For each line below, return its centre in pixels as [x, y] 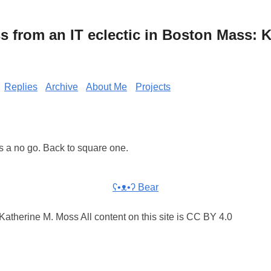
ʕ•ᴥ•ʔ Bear [135, 188]
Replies [21, 87]
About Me [106, 87]
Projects [153, 87]
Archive [62, 87]
